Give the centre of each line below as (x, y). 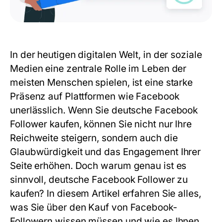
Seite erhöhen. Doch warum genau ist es (98, 166)
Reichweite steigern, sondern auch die (94, 138)
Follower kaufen (45, 124)
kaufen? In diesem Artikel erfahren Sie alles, (106, 194)
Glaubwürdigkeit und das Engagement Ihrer (106, 152)
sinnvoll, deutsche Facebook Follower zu (99, 180)
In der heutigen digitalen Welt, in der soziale (106, 55)
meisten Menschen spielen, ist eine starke (102, 83)
